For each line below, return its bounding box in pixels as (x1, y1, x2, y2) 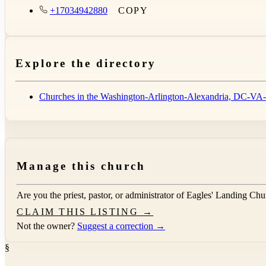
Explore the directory (15, 56, 156, 69)
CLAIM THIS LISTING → (17, 206, 154, 217)
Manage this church (17, 160, 145, 173)
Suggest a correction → (77, 220, 165, 231)
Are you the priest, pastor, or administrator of (17, 189, 186, 200)
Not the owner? (17, 220, 77, 231)
